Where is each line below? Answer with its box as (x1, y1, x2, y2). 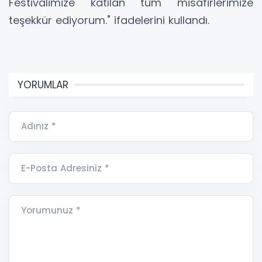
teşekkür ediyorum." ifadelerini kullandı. (9, 12, 209, 27)
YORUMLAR (18, 77, 68, 92)
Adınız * (21, 119, 56, 132)
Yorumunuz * (21, 204, 81, 216)
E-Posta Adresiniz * (21, 161, 109, 174)
